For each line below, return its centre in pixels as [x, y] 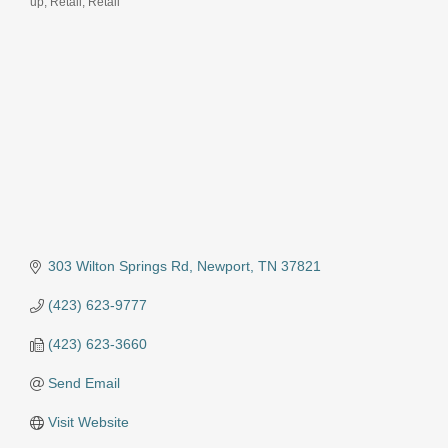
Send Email [83, 383]
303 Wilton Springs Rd [118, 266]
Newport [223, 266]
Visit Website [88, 422]
